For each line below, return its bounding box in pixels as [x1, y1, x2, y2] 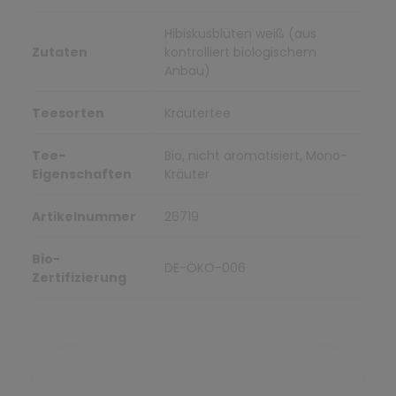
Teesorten [31, 103, 104, 122]
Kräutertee [164, 103, 231, 122]
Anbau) [164, 61, 210, 80]
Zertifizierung [31, 268, 126, 286]
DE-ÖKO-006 [164, 258, 246, 277]
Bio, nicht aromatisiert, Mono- [164, 146, 347, 164]
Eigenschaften [31, 164, 132, 183]
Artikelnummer [31, 207, 136, 225]
